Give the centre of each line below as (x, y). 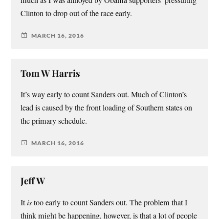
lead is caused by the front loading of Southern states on (107, 108)
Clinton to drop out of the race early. (77, 13)
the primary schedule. (54, 121)
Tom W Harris (51, 73)
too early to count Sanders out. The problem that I (110, 203)
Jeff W (33, 181)
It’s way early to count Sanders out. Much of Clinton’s (104, 95)
